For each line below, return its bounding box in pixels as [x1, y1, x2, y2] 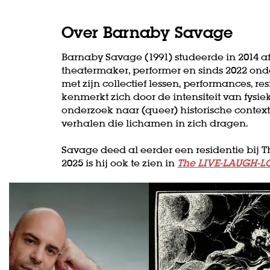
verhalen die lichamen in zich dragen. [61, 116, 251, 129]
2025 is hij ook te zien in [61, 156, 177, 169]
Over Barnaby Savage [61, 21, 233, 43]
